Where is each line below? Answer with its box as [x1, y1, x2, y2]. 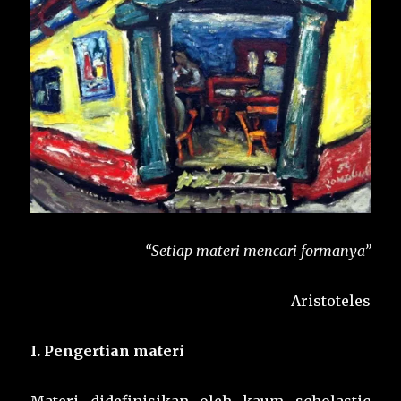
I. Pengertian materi [30, 342, 185, 361]
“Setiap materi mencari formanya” [144, 242, 371, 260]
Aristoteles [290, 292, 371, 311]
